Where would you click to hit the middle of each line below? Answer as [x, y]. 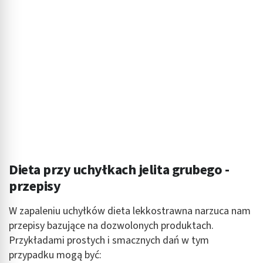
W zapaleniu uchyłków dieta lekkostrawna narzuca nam [130, 211]
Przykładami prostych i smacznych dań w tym [109, 240]
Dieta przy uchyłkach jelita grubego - [119, 170]
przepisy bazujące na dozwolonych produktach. [111, 225]
